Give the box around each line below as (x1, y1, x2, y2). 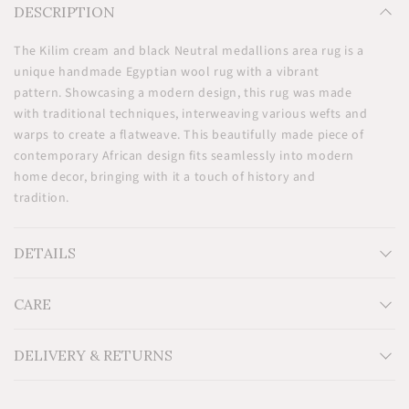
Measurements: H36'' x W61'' (50, 300, 217, 320)
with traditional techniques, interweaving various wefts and (14, 105, 368, 124)
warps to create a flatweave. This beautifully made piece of (14, 126, 364, 145)
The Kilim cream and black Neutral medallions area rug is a (14, 42, 364, 61)
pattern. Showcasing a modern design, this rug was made (14, 84, 352, 103)
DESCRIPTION (14, 3, 115, 22)
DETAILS (14, 244, 76, 263)
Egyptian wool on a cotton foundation (50, 321, 278, 341)
